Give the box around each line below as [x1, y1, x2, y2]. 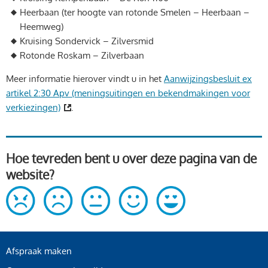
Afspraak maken [6, 245, 72, 257]
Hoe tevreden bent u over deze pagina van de [6, 150, 257, 167]
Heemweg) [19, 21, 63, 33]
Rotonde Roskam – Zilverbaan [19, 50, 144, 62]
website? [6, 166, 54, 183]
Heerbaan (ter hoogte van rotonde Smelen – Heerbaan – [19, 7, 249, 19]
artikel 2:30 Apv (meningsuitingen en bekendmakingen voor [6, 87, 250, 99]
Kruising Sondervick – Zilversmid [19, 35, 154, 47]
